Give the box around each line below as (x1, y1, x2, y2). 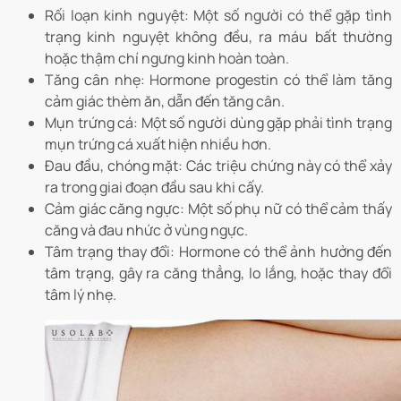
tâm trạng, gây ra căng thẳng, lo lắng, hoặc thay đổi (45, 263, 392, 284)
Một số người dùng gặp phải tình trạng (138, 113, 393, 133)
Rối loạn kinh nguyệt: (45, 5, 194, 26)
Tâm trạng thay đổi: (45, 242, 175, 262)
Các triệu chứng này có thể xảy (183, 156, 393, 176)
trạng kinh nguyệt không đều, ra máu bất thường (45, 27, 392, 47)
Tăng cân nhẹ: (45, 70, 145, 90)
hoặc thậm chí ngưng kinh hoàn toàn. (45, 48, 289, 69)
